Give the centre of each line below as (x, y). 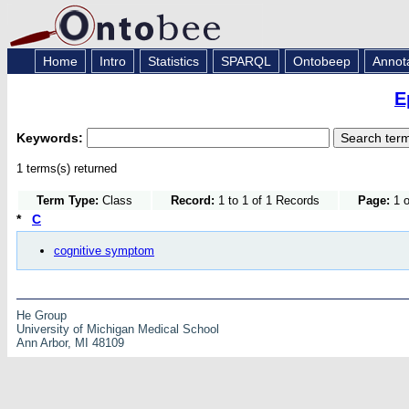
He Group (42, 315)
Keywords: (52, 137)
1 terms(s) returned (67, 168)
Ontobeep (321, 61)
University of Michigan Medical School (118, 329)
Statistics (173, 61)
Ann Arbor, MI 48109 (70, 342)
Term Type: (68, 200)
